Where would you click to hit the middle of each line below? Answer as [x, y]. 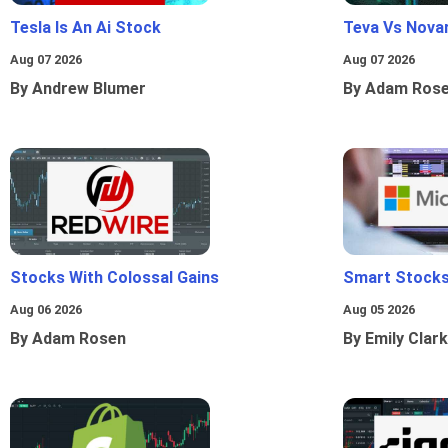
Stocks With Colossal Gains [114, 278]
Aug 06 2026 [46, 310]
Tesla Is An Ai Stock [85, 28]
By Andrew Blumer [78, 89]
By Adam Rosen [68, 339]
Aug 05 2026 [379, 310]
